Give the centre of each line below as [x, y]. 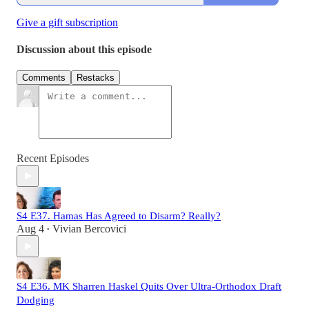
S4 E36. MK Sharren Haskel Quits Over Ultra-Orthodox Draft [149, 287]
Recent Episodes [53, 159]
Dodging [36, 300]
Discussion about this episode [84, 50]
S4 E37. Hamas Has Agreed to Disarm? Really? [119, 216]
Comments [44, 78]
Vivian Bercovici [89, 229]
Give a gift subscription [67, 22]
